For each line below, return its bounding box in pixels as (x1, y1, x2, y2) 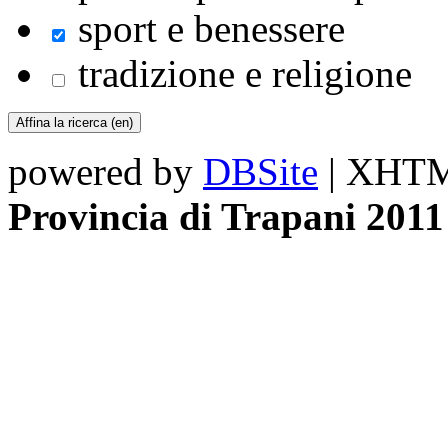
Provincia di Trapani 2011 (8, 195, 444, 239)
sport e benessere (68, 7, 345, 51)
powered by (8, 150, 203, 194)
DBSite (203, 150, 318, 194)
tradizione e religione (68, 52, 412, 96)
